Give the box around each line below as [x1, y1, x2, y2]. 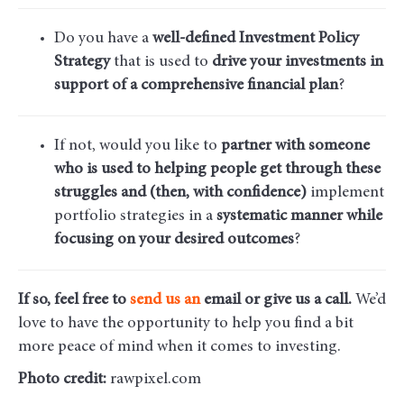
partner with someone [221, 138, 370, 155]
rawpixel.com [110, 372, 201, 389]
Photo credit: [18, 372, 110, 389]
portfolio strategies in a [54, 208, 216, 225]
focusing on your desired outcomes [54, 232, 294, 249]
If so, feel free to [18, 292, 130, 309]
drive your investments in [212, 54, 383, 71]
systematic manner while [216, 208, 382, 225]
